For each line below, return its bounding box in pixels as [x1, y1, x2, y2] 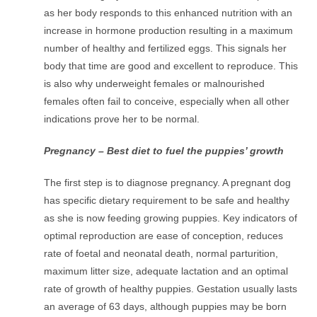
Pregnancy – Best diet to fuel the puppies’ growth [44, 145, 284, 157]
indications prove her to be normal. [44, 113, 200, 125]
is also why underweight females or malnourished [44, 78, 265, 90]
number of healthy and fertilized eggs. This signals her [44, 42, 287, 54]
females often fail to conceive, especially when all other [44, 96, 290, 108]
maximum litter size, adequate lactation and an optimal [44, 265, 289, 277]
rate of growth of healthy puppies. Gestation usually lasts [44, 283, 298, 295]
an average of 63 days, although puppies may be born [44, 301, 287, 313]
